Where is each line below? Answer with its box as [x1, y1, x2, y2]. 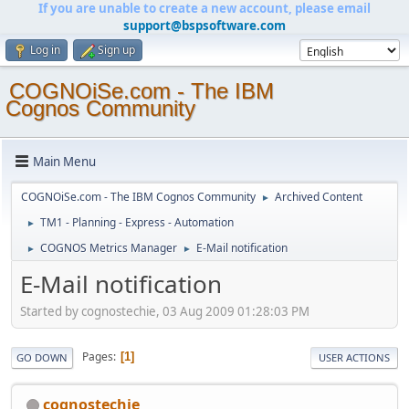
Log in [30, 42, 60, 58]
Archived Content [275, 189, 362, 204]
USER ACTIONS [319, 350, 390, 364]
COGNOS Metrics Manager [40, 240, 177, 256]
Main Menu [33, 152, 96, 170]
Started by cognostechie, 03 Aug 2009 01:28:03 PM [20, 302, 309, 320]
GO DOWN [16, 350, 68, 364]
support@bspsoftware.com [123, 17, 286, 34]
